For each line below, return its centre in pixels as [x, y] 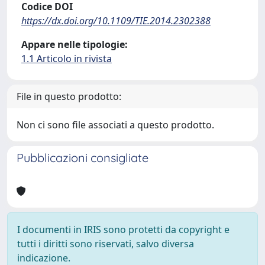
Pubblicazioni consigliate [83, 158]
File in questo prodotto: [69, 96]
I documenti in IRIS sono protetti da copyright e [123, 230]
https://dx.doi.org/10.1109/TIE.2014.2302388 [116, 21]
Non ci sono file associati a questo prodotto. [115, 125]
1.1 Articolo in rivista [67, 59]
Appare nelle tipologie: [75, 44]
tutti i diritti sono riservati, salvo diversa [106, 244]
